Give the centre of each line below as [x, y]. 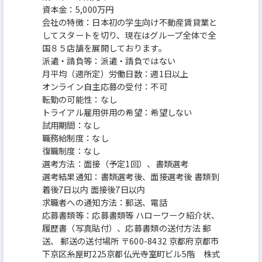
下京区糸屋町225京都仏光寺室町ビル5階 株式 [131, 253]
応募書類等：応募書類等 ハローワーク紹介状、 [130, 215]
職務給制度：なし [75, 137]
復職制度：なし [71, 150]
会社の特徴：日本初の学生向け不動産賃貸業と [130, 22]
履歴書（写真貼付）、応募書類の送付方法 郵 [126, 227]
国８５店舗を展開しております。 [104, 47]
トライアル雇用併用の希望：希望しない [117, 112]
